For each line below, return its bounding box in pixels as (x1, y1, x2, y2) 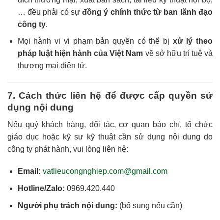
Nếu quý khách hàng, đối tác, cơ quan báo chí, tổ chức (7, 120, 213, 129)
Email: (17, 167, 41, 176)
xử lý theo (172, 37, 213, 46)
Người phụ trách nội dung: (17, 201, 117, 210)
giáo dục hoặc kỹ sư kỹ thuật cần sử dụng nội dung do (7, 132, 213, 141)
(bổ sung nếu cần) (117, 201, 182, 210)
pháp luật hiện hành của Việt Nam (17, 49, 143, 58)
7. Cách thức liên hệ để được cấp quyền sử (7, 90, 213, 101)
